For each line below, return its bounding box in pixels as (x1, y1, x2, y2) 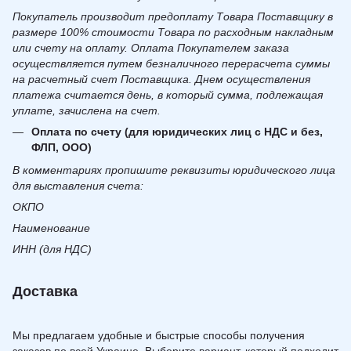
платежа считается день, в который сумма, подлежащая (13, 89, 323, 102)
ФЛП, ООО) (31, 141, 92, 154)
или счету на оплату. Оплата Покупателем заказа (13, 42, 289, 55)
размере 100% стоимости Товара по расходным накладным (13, 26, 334, 39)
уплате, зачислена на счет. (13, 104, 161, 118)
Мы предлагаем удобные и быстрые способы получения (13, 329, 305, 342)
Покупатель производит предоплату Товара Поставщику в (13, 10, 333, 24)
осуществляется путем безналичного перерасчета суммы (13, 57, 330, 71)
